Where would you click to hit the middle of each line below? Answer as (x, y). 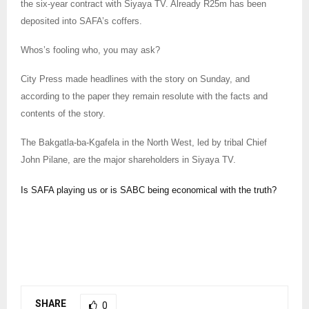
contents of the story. (63, 113)
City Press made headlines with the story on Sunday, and (135, 79)
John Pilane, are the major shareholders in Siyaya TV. (128, 159)
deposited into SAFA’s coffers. (81, 21)
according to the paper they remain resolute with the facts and (144, 96)
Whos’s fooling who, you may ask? (90, 50)
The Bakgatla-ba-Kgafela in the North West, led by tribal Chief (144, 142)
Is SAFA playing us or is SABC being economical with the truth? (149, 190)
